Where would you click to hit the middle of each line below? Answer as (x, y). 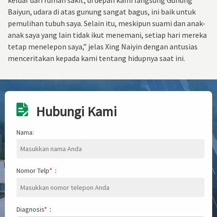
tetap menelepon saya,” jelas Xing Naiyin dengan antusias (103, 46)
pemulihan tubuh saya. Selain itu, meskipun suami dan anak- (107, 23)
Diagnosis (30, 209)
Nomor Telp (33, 170)
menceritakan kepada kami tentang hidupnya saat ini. (96, 58)
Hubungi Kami (76, 111)
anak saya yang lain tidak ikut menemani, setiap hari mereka (107, 35)
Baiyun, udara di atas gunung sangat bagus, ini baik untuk (102, 11)
